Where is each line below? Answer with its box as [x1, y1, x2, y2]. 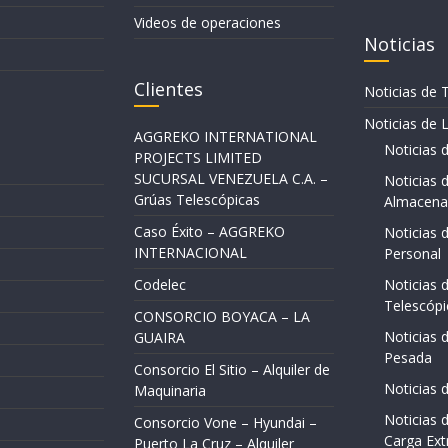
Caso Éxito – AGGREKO [134, 222, 285, 242]
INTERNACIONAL [134, 243, 247, 263]
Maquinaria [134, 381, 206, 401]
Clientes [134, 77, 203, 102]
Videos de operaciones [134, 13, 281, 33]
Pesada [383, 348, 432, 368]
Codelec [134, 275, 186, 295]
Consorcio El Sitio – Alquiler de [134, 360, 330, 380]
